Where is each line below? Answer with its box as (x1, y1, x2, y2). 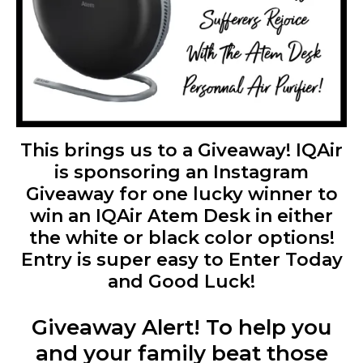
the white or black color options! (28, 226, 335, 249)
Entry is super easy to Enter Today (20, 248, 343, 271)
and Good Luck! (108, 270, 255, 293)
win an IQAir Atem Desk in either (30, 204, 333, 227)
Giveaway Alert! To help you (32, 314, 331, 340)
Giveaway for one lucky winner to (25, 182, 338, 205)
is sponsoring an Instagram (54, 160, 309, 183)
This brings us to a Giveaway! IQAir (20, 139, 343, 161)
